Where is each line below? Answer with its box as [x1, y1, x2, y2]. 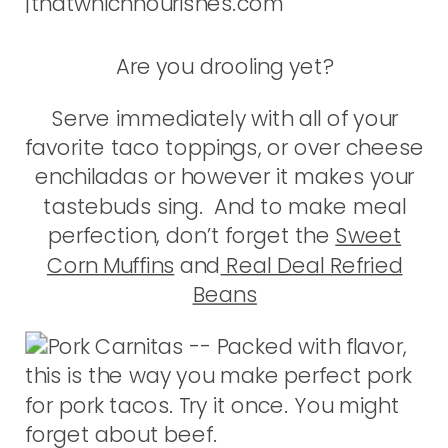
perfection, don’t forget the [48, 221, 336, 251]
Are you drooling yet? [115, 51, 334, 82]
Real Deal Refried [220, 250, 403, 280]
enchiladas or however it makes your [35, 162, 415, 192]
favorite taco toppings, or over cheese [25, 132, 425, 163]
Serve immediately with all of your [51, 103, 399, 133]
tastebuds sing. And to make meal [43, 191, 407, 222]
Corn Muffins [46, 250, 175, 280]
